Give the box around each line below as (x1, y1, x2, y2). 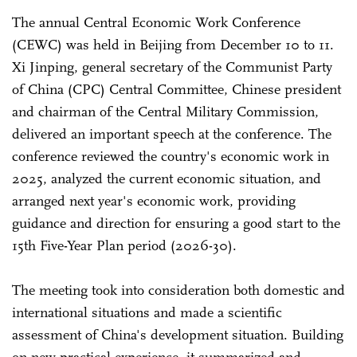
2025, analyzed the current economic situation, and (12, 170, 321, 187)
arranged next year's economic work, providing (12, 192, 296, 210)
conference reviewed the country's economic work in (12, 147, 329, 165)
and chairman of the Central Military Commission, (12, 103, 319, 120)
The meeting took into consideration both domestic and (12, 281, 345, 299)
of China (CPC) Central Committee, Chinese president (12, 80, 341, 98)
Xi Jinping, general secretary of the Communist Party (12, 58, 332, 76)
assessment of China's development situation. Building (12, 326, 343, 343)
